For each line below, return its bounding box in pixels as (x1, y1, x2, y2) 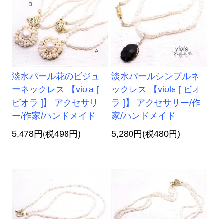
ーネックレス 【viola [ (12, 85, 99, 95)
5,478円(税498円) (12, 129, 81, 139)
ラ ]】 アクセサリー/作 (111, 98, 201, 108)
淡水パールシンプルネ (111, 71, 200, 82)
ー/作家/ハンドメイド (12, 111, 96, 121)
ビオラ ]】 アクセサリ (12, 98, 99, 108)
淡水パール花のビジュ (12, 71, 100, 82)
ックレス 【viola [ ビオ (111, 85, 201, 95)
